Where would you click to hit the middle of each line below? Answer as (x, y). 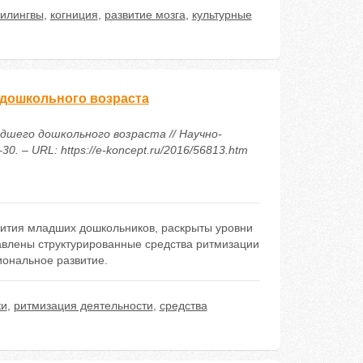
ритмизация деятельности (83, 305)
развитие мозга (145, 15)
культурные (222, 15)
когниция (74, 15)
